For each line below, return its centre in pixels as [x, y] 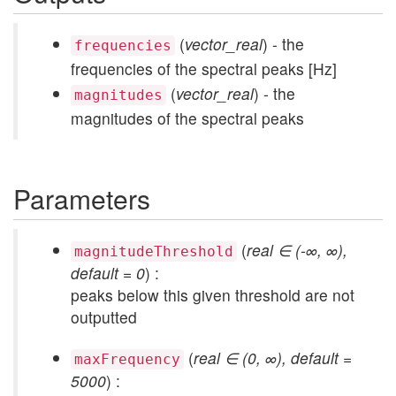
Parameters [82, 198]
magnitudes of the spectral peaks [187, 118]
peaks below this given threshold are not [213, 295]
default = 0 [108, 273]
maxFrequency [127, 359]
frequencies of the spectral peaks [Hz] [204, 69]
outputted [104, 317]
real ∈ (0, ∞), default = [273, 358]
